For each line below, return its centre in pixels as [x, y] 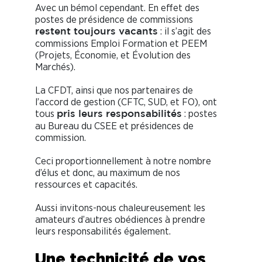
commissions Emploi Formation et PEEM [121, 43]
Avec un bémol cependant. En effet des [117, 8]
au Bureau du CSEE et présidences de [114, 126]
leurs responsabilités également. [103, 231]
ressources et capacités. [86, 184]
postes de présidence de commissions [114, 19]
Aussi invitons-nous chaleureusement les [120, 208]
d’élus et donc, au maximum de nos [108, 173]
